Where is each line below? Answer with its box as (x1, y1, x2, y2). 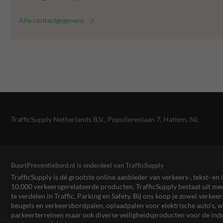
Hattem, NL (163, 114, 199, 123)
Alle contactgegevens (19, 16, 84, 25)
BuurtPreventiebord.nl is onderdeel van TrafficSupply (11, 161, 164, 170)
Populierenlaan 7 (108, 114, 160, 123)
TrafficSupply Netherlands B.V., (11, 114, 108, 123)
